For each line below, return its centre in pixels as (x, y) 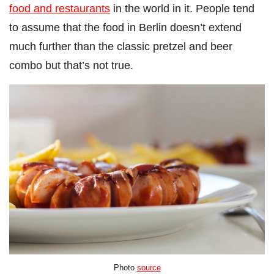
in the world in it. (153, 8)
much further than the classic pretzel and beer (121, 46)
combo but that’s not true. (71, 65)
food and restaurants (60, 8)
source (149, 267)
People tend (225, 8)
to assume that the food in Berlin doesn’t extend (125, 27)
